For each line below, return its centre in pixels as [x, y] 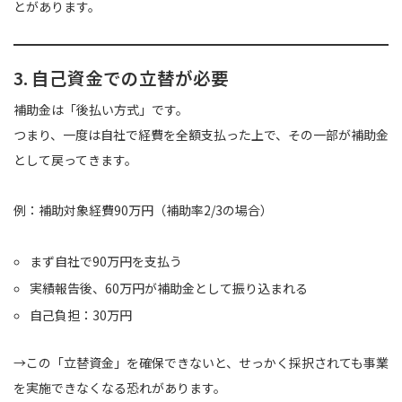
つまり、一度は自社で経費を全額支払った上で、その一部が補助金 [201, 135]
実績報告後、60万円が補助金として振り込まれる [169, 288]
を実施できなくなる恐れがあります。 [120, 388]
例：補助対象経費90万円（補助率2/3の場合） [143, 210]
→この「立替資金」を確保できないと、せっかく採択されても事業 [201, 363]
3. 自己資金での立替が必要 [121, 78]
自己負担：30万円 [81, 315]
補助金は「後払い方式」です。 [101, 110]
